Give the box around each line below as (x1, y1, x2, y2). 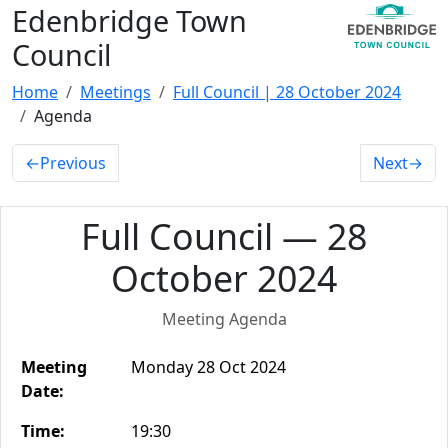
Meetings (80, 81, 151, 103)
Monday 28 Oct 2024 (131, 356, 286, 378)
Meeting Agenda (161, 308, 287, 330)
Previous (40, 152, 106, 174)
